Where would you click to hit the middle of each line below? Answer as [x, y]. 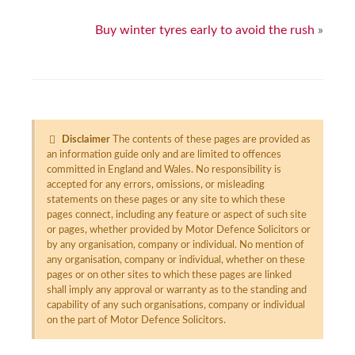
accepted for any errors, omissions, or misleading [156, 185]
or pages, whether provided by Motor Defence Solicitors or [179, 230]
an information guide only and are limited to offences [164, 155]
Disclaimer [86, 140]
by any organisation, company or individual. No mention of [176, 245]
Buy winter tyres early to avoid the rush [205, 30]
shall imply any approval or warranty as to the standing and [177, 290]
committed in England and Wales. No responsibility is [164, 170]
